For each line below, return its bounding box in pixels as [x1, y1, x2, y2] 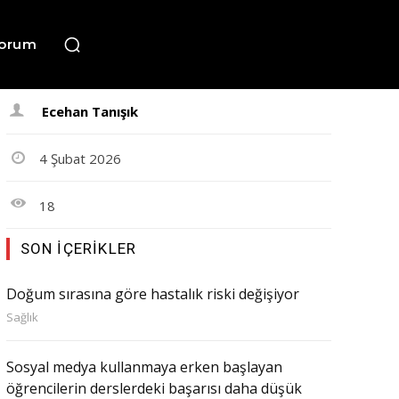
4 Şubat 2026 [38, 149, 121, 167]
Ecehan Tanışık [42, 102, 139, 120]
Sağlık [5, 308, 38, 325]
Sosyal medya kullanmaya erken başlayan [5, 356, 282, 377]
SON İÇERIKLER [20, 239, 137, 257]
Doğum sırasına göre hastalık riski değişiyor [5, 283, 299, 304]
